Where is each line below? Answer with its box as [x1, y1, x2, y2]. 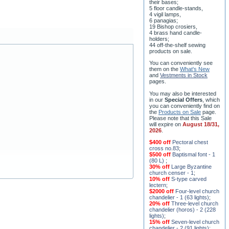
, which [202, 117, 220, 123]
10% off [149, 196, 171, 202]
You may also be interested [149, 111, 216, 117]
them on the [149, 86, 180, 93]
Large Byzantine [171, 184, 212, 190]
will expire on [149, 142, 182, 148]
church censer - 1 [149, 190, 194, 196]
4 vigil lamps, [149, 32, 181, 38]
